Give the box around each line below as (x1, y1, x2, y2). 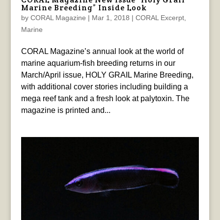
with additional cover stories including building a (21, 82, 188, 91)
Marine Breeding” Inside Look (21, 2, 147, 13)
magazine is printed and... (21, 106, 110, 115)
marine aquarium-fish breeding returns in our (21, 59, 175, 68)
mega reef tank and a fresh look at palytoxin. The (21, 94, 190, 103)
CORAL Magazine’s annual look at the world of (21, 47, 184, 56)
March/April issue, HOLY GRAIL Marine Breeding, (21, 71, 193, 80)
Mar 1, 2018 (91, 14, 130, 22)
